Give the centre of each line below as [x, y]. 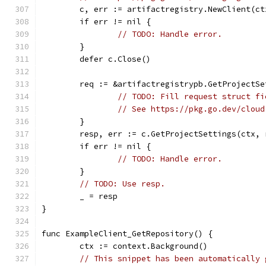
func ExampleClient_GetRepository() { [127, 234]
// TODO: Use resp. [122, 184]
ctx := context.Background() [144, 246]
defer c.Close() [115, 59]
